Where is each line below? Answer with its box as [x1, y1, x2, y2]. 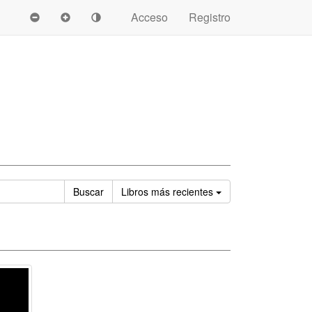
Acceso [131, 9, 168, 25]
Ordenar [221, 184, 258, 198]
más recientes [151, 185, 213, 198]
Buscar [73, 185, 104, 198]
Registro [189, 9, 231, 25]
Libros [121, 185, 151, 198]
